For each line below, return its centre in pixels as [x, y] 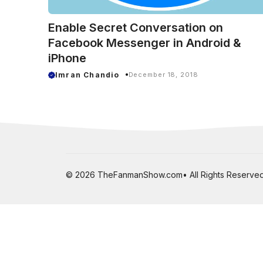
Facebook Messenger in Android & [145, 43]
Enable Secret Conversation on [136, 27]
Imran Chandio [87, 75]
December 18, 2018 [163, 75]
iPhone [67, 58]
